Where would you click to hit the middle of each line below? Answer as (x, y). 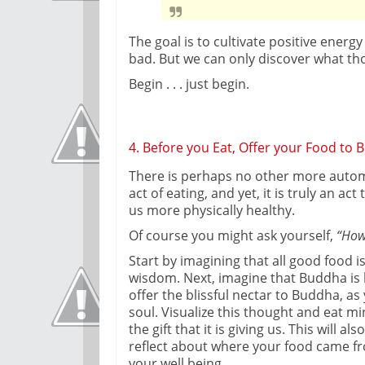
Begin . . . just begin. (189, 84)
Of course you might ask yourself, (233, 235)
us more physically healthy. (212, 210)
